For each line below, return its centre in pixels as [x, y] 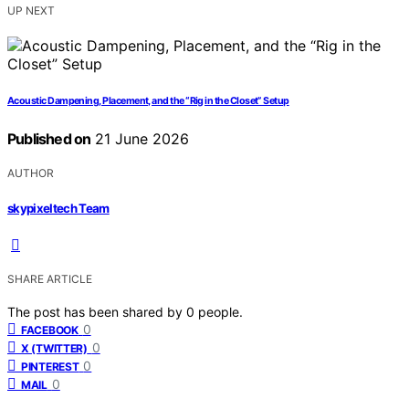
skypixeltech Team [58, 208]
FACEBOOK [50, 330]
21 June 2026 [140, 139]
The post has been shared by [97, 311]
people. [220, 311]
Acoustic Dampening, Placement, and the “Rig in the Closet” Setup [148, 101]
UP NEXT [31, 11]
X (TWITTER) [54, 348]
